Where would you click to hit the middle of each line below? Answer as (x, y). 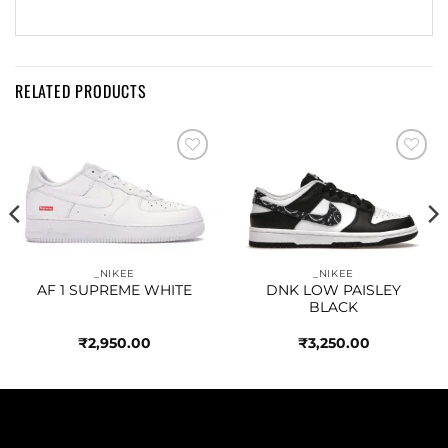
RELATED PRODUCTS (81, 91)
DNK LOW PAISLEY (333, 290)
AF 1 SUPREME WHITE (114, 290)
